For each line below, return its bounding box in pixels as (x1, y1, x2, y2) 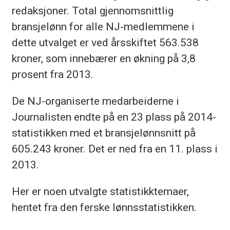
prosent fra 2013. (11, 68, 93, 81)
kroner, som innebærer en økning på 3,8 (11, 52, 196, 65)
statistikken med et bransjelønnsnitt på (11, 126, 196, 140)
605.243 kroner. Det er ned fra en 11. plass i (11, 142, 218, 156)
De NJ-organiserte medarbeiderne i (11, 94, 179, 108)
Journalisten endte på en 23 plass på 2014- (11, 110, 216, 124)
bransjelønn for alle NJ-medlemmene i (11, 20, 195, 33)
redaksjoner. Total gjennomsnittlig (11, 4, 174, 17)
